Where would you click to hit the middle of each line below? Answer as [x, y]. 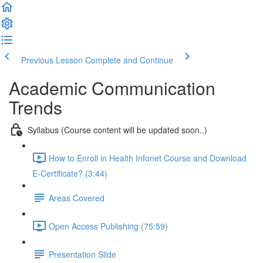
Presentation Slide [82, 254]
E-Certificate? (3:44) [70, 173]
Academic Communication [112, 88]
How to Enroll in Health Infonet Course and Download [148, 158]
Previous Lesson [52, 60]
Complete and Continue [129, 60]
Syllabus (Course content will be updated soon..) [117, 129]
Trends [36, 107]
